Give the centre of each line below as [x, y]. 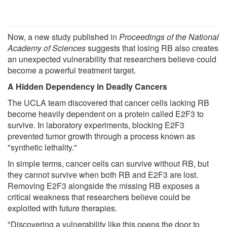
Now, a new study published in [63, 37]
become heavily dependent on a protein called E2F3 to [106, 114]
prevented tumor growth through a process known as [101, 136]
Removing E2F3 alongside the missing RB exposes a [104, 186]
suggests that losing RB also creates [152, 48]
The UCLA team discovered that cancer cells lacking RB [108, 103]
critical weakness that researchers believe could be [99, 197]
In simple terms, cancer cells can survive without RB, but [108, 164]
